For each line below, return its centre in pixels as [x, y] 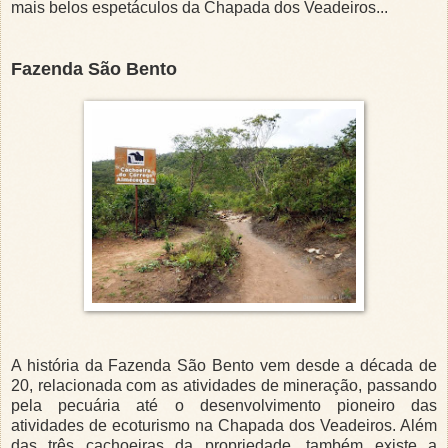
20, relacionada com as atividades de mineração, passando [224, 386]
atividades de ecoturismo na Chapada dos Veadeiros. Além [224, 426]
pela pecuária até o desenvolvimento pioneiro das [224, 406]
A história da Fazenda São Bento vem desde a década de [224, 366]
